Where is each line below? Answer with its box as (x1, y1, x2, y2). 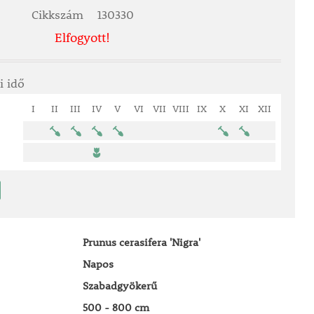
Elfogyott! (55, 29, 111, 46)
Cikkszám (31, 7, 87, 22)
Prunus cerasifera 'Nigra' (82, 235, 200, 249)
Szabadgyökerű (82, 278, 157, 292)
